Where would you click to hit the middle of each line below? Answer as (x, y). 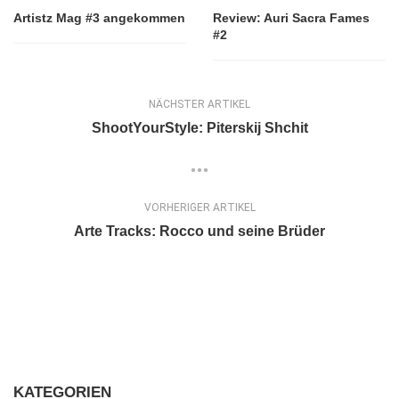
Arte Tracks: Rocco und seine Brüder (199, 231)
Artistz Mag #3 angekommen (99, 17)
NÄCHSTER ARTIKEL (199, 104)
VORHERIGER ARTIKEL (199, 207)
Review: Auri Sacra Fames (291, 17)
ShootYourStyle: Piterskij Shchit (199, 127)
